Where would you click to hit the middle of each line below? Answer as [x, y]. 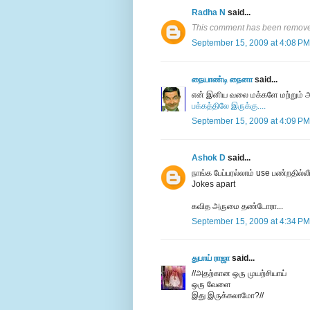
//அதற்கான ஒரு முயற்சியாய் [239, 274]
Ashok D [209, 158]
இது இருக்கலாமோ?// [228, 296]
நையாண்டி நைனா [222, 80]
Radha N [209, 13]
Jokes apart [213, 184]
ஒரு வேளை [211, 285]
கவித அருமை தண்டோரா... [237, 207]
